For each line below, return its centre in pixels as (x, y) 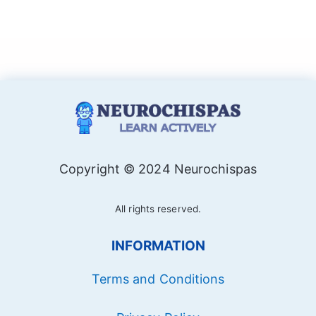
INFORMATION (158, 245)
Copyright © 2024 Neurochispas (158, 169)
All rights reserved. (158, 208)
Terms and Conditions (158, 279)
